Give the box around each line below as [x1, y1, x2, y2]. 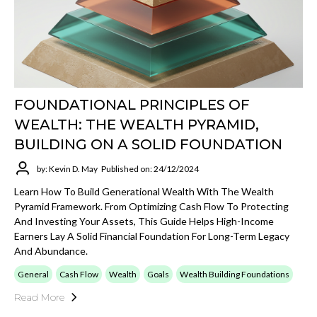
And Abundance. [14, 245, 88, 258]
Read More [14, 291, 64, 304]
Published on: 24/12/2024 [101, 163, 199, 174]
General [18, 269, 49, 280]
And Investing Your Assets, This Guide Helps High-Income [14, 215, 274, 228]
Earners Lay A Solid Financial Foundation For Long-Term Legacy [14, 230, 289, 243]
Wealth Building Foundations [180, 269, 289, 280]
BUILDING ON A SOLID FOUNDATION [14, 136, 282, 154]
